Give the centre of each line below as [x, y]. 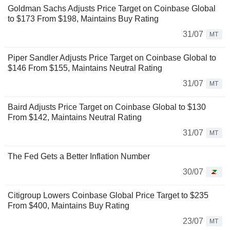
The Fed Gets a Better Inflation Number [79, 156]
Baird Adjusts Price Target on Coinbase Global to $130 [107, 107]
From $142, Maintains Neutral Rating [75, 117]
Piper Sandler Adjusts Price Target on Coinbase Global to [112, 58]
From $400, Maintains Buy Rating [69, 206]
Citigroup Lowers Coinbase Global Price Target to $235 [108, 195]
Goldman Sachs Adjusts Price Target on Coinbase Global [112, 8]
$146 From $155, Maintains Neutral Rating [85, 68]
